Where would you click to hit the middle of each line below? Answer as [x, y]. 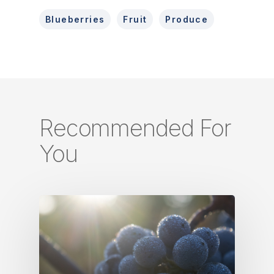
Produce [187, 19]
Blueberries [75, 19]
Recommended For [135, 128]
